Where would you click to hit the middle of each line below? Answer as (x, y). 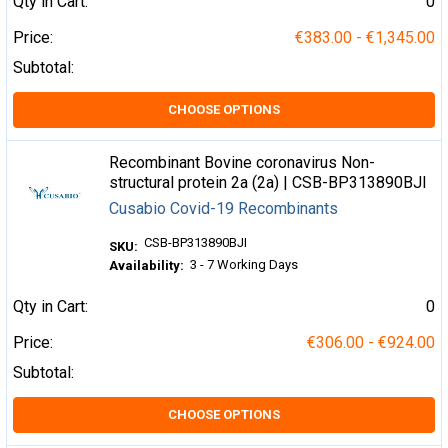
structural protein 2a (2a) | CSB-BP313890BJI (268, 182)
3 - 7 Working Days (244, 264)
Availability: (147, 266)
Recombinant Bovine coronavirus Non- (242, 162)
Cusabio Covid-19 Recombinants (224, 208)
